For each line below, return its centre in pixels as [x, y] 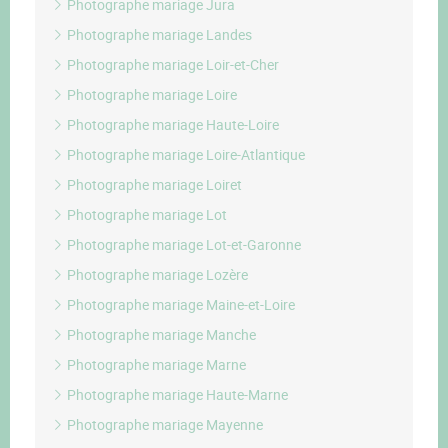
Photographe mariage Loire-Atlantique [184, 154]
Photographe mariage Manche [160, 334]
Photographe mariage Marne [155, 364]
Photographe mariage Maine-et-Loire [179, 304]
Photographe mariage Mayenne [163, 424]
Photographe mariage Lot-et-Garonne [182, 244]
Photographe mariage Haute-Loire [171, 124]
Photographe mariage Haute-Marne [176, 394]
